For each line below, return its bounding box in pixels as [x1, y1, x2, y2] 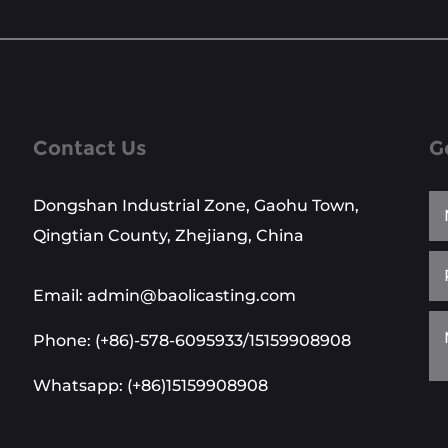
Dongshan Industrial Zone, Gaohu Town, [33, 195, 359, 215]
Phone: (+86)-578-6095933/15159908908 [33, 330, 351, 350]
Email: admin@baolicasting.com [33, 285, 296, 305]
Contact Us [33, 135, 146, 160]
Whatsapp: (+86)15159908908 [33, 375, 268, 395]
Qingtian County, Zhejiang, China [33, 225, 304, 245]
